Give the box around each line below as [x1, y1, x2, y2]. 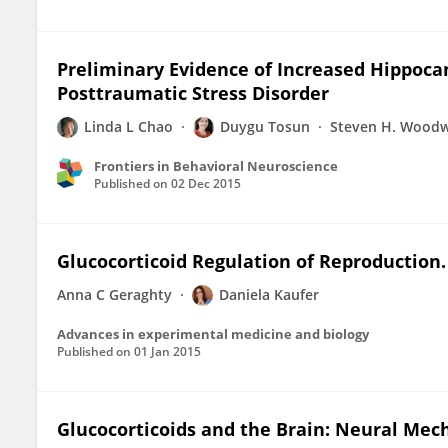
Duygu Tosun [220, 117, 310, 136]
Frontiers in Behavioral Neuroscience [94, 157, 338, 175]
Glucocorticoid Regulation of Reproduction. [57, 249, 446, 273]
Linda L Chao [84, 117, 173, 136]
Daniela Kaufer [219, 285, 319, 304]
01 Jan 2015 [134, 343, 201, 360]
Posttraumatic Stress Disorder [57, 81, 329, 105]
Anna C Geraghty [57, 285, 172, 304]
